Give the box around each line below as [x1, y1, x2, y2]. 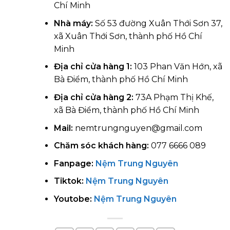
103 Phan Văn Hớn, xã [131, 62, 222, 72]
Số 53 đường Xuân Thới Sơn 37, [92, 18, 222, 28]
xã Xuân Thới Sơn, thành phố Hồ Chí [53, 31, 202, 41]
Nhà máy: [53, 18, 93, 28]
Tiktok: [53, 176, 84, 186]
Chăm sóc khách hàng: [53, 141, 149, 151]
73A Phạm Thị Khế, [133, 92, 214, 103]
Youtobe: [53, 194, 94, 204]
